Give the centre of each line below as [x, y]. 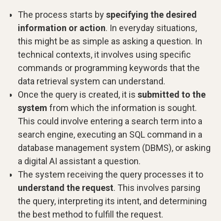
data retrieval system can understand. [92, 81]
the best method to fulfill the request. [91, 215]
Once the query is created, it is [77, 95]
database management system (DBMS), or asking [114, 148]
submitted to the [171, 95]
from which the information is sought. [122, 108]
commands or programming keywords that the [109, 68]
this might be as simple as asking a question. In [110, 41]
